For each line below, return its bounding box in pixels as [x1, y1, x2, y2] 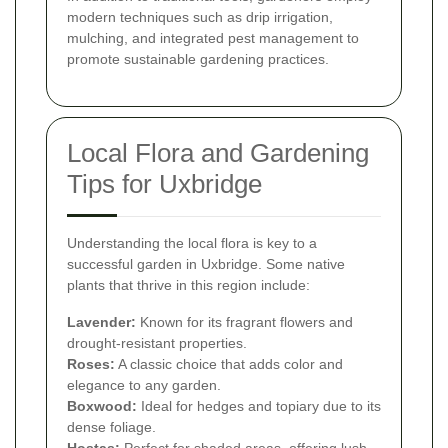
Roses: [67, 355, 115, 372]
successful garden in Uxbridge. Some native [67, 255, 345, 272]
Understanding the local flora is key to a [67, 234, 317, 251]
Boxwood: [67, 397, 137, 414]
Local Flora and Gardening [67, 137, 369, 168]
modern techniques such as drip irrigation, [67, 8, 333, 25]
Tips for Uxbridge [67, 168, 262, 199]
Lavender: [67, 313, 136, 330]
